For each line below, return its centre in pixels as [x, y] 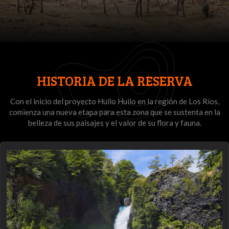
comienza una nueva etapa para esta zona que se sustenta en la [114, 112]
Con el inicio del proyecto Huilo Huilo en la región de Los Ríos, [114, 101]
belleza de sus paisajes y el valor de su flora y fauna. [114, 123]
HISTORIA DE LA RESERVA [114, 81]
